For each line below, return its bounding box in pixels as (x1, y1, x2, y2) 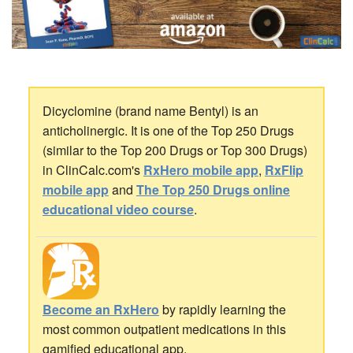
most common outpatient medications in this (42, 320, 286, 339)
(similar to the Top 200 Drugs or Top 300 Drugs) (42, 140, 307, 159)
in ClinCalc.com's (42, 160, 143, 179)
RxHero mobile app (143, 160, 258, 179)
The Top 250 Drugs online (136, 180, 290, 199)
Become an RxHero (42, 300, 159, 319)
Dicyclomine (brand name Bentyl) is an (42, 101, 258, 120)
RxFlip (264, 160, 303, 179)
